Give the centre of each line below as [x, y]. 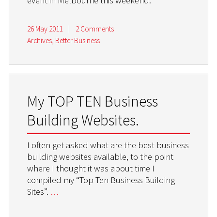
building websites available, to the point [101, 156]
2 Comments [94, 29]
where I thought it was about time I [91, 168]
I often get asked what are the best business [108, 145]
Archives [40, 41]
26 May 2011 [45, 29]
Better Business [78, 41]
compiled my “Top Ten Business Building [101, 180]
